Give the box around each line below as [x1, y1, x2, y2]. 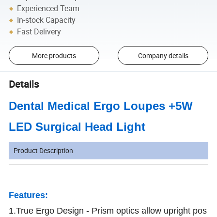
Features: [9, 190, 48, 201]
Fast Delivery [17, 26, 62, 37]
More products [31, 51, 76, 61]
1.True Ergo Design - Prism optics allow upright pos [9, 206, 207, 216]
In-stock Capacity [17, 15, 76, 26]
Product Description [14, 146, 74, 155]
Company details [138, 51, 188, 61]
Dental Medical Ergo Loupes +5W [9, 99, 193, 113]
